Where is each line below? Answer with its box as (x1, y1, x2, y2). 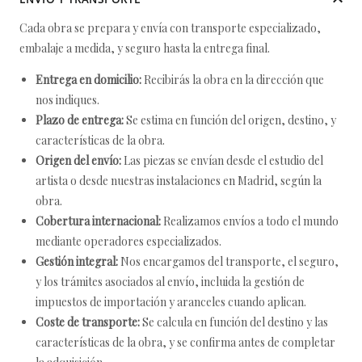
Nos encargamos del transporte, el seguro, (118, 254, 339, 269)
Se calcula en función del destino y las (140, 314, 328, 330)
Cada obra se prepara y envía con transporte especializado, (19, 20, 321, 36)
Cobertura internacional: (36, 213, 161, 229)
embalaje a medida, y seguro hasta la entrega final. (19, 40, 270, 56)
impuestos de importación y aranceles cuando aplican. (36, 294, 306, 309)
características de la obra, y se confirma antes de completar (36, 335, 335, 350)
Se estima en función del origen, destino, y (124, 112, 336, 128)
